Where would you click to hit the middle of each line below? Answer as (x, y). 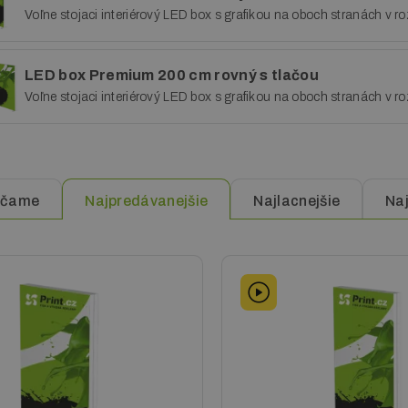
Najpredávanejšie (147, 201)
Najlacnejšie (297, 201)
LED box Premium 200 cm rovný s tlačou (172, 75)
